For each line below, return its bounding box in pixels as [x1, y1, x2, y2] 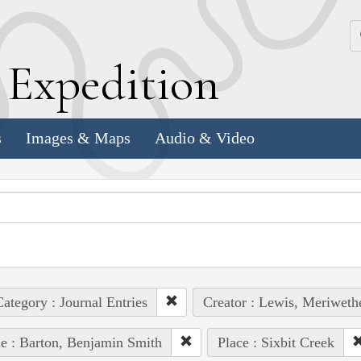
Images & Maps [26, 129, 131, 147]
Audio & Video [155, 129, 255, 147]
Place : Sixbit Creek [217, 334, 334, 351]
